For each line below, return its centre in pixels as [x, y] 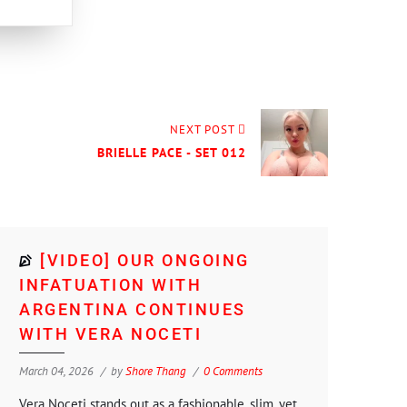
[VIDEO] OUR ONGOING [145, 260]
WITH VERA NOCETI [110, 333]
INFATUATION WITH [110, 284]
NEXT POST [203, 129]
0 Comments [233, 371]
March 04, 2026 [56, 371]
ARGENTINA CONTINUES [133, 309]
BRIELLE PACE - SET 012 [172, 152]
